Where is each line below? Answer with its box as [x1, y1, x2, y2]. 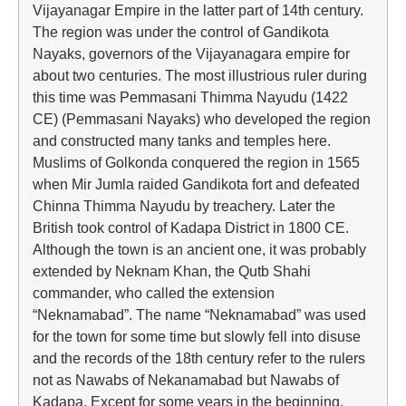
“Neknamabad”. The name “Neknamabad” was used [33, 306, 366, 323]
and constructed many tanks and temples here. [33, 132, 331, 149]
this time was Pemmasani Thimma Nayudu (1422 [33, 89, 348, 105]
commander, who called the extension [33, 285, 275, 301]
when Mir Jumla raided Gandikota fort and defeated [33, 176, 360, 192]
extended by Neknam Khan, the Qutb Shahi [33, 263, 311, 279]
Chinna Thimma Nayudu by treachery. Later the [33, 198, 335, 214]
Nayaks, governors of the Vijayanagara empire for [33, 45, 350, 62]
